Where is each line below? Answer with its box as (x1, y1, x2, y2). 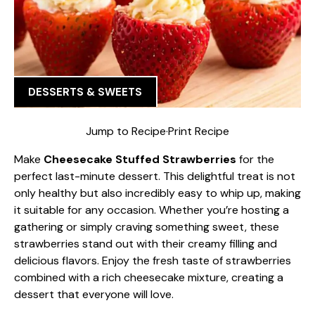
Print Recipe (168, 123, 229, 139)
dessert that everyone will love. (14, 286, 174, 302)
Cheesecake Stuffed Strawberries (44, 151, 236, 167)
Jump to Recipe (86, 123, 166, 139)
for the (236, 151, 274, 167)
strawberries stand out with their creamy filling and (14, 236, 277, 251)
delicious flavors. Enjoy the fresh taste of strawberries (14, 252, 291, 268)
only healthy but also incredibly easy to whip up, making (14, 185, 301, 200)
